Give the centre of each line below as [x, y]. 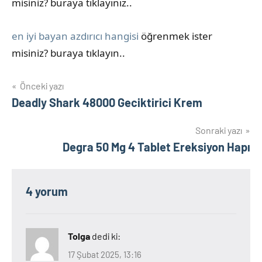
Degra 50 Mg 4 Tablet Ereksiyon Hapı [156, 146]
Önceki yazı [42, 85]
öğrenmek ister [175, 36]
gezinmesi [48, 111]
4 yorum [47, 191]
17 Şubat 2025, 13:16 [105, 255]
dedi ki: [106, 236]
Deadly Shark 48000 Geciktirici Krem [107, 102]
